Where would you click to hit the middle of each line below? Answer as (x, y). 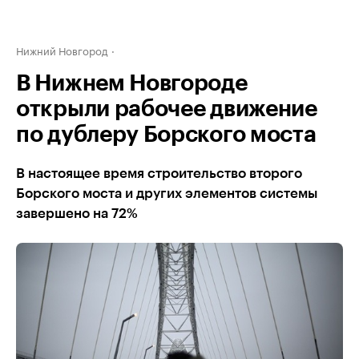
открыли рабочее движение (167, 109)
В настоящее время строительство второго (159, 173)
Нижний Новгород (62, 50)
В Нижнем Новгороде (132, 83)
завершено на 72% (77, 214)
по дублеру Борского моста (166, 135)
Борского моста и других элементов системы (167, 194)
